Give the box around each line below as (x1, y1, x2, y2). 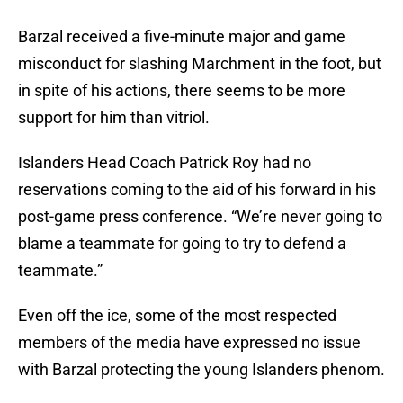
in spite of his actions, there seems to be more (18, 81, 345, 101)
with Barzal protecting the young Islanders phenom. (18, 360, 385, 380)
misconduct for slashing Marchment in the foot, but (18, 54, 381, 74)
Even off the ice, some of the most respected (18, 306, 336, 326)
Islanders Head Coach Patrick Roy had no (18, 153, 311, 173)
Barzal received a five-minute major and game (18, 27, 345, 47)
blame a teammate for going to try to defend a (18, 234, 346, 254)
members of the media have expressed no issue (18, 333, 361, 353)
